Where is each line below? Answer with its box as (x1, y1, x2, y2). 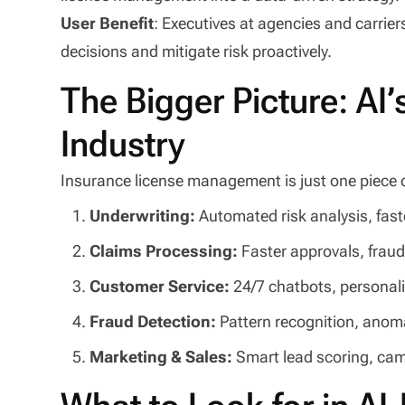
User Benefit (61, 13, 155, 33)
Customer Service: (89, 276, 234, 296)
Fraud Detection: (89, 311, 221, 331)
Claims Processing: (89, 240, 242, 260)
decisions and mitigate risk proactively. (61, 41, 333, 61)
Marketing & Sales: (89, 346, 237, 366)
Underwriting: (89, 205, 200, 225)
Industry (61, 122, 186, 165)
